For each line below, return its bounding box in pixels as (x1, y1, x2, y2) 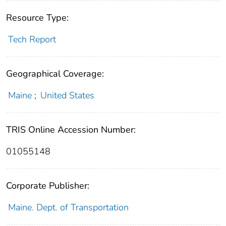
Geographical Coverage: (6, 68, 104, 80)
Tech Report (8, 33, 56, 46)
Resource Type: (6, 12, 69, 24)
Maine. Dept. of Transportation (8, 201, 129, 214)
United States (40, 89, 95, 102)
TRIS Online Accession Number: (6, 124, 136, 136)
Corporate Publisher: (6, 180, 89, 192)
